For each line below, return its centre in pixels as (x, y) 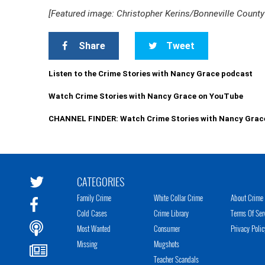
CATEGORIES (101, 182)
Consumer (167, 228)
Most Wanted (94, 228)
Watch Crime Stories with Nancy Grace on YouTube (146, 96)
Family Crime (94, 198)
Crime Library (171, 213)
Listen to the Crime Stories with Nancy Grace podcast (151, 74)
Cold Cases (92, 213)
